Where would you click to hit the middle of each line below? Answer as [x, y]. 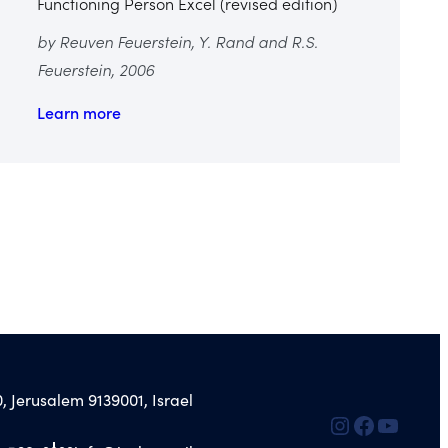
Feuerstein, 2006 [96, 68]
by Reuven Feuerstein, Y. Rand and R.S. [178, 40]
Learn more [79, 111]
